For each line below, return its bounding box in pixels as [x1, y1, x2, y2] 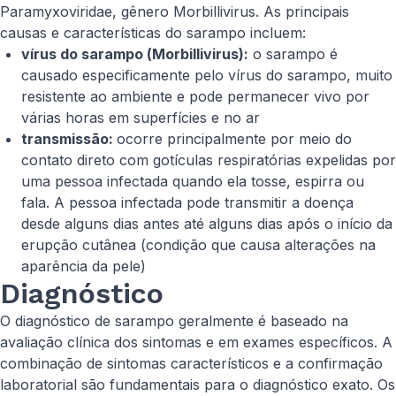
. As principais [255, 3, 349, 20]
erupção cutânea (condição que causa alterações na [21, 236, 376, 254]
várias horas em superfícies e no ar [21, 109, 260, 126]
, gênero [112, 3, 173, 20]
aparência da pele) [21, 257, 146, 275]
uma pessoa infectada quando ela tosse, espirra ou [21, 172, 364, 190]
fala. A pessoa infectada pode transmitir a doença [21, 194, 354, 211]
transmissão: [21, 130, 117, 148]
